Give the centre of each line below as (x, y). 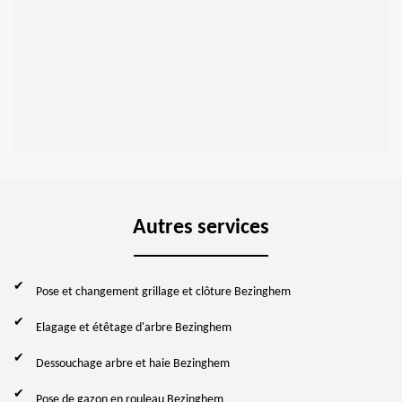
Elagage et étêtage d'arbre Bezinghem (134, 328)
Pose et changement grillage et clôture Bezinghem (163, 292)
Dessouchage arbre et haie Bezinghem (133, 363)
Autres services (201, 227)
